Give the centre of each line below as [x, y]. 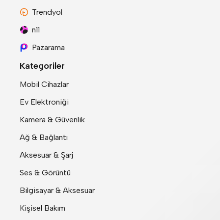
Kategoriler [42, 66]
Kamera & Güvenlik [52, 120]
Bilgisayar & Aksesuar [57, 191]
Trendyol [47, 12]
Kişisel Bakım [42, 208]
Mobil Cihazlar [44, 84]
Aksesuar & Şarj [46, 155]
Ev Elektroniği [44, 102]
